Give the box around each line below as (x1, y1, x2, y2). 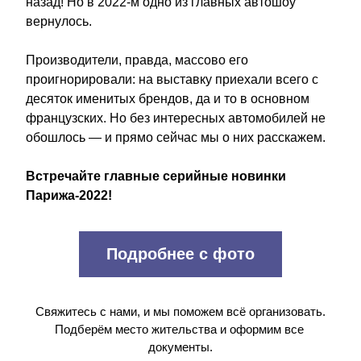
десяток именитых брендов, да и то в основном (26, 92, 309, 106)
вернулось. (26, 15, 92, 28)
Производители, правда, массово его (26, 53, 248, 67)
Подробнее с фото (106, 245, 255, 263)
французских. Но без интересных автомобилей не (26, 111, 326, 125)
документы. (148, 340, 213, 354)
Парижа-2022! (26, 189, 112, 202)
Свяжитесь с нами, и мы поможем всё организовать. (35, 305, 326, 318)
